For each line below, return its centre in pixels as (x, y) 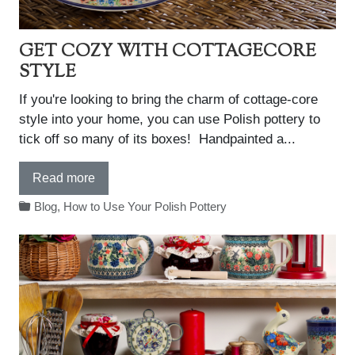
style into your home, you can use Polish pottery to (170, 119)
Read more (64, 178)
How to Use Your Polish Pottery (145, 207)
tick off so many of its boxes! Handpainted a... (157, 139)
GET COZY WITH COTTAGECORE (168, 52)
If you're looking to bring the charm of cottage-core (168, 99)
